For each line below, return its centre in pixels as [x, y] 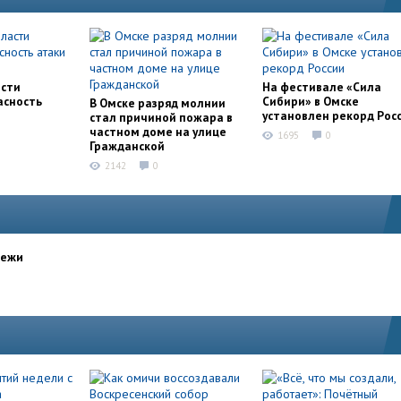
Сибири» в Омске [311, 101]
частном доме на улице [158, 132]
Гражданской [127, 146]
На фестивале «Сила [322, 87]
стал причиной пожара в [161, 117]
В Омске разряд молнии [158, 103]
